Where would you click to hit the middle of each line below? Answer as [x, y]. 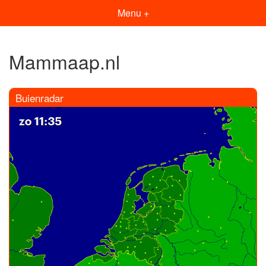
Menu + [133, 13]
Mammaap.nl [64, 61]
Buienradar [39, 97]
